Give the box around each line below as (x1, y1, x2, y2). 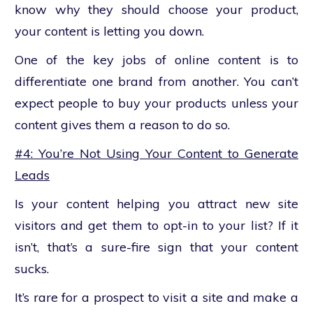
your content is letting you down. (15, 23, 204, 39)
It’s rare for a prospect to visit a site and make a (15, 289, 298, 305)
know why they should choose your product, (15, 1, 298, 17)
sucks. (15, 261, 49, 277)
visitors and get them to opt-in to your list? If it (15, 217, 298, 233)
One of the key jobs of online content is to (15, 52, 298, 68)
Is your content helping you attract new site (15, 196, 298, 212)
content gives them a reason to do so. (15, 117, 230, 133)
